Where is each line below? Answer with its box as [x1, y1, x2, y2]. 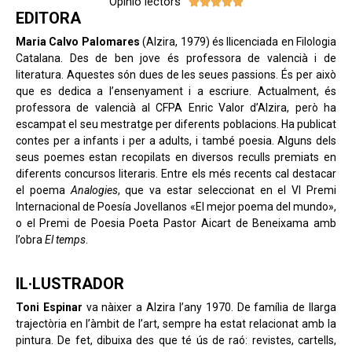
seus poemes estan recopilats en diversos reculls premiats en [16, 151, 336, 164]
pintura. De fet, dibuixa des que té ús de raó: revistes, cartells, [16, 334, 336, 347]
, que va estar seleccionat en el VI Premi [117, 184, 337, 197]
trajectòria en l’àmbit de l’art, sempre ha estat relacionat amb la [16, 317, 336, 331]
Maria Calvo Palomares [16, 35, 140, 49]
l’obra [16, 233, 45, 247]
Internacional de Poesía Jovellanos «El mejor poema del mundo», [16, 200, 336, 214]
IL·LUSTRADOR [16, 274, 124, 294]
